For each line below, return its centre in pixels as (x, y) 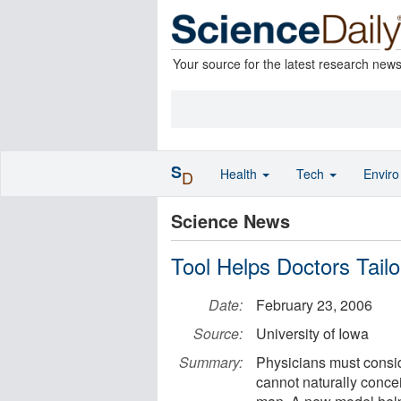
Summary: (211, 362)
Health (240, 174)
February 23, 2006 (314, 305)
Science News (230, 221)
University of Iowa (312, 333)
